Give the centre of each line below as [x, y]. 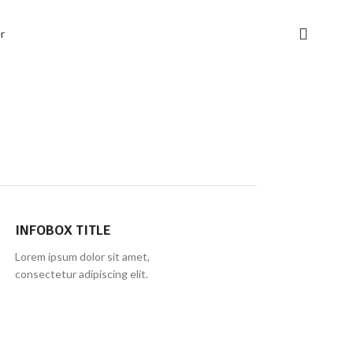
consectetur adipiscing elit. [81, 274]
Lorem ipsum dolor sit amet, [82, 256]
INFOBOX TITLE [63, 230]
